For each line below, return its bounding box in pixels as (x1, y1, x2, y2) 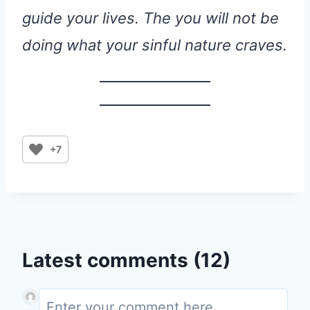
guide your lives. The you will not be (22, 8, 279, 27)
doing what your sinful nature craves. (22, 35, 287, 54)
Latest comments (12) (22, 248, 230, 272)
